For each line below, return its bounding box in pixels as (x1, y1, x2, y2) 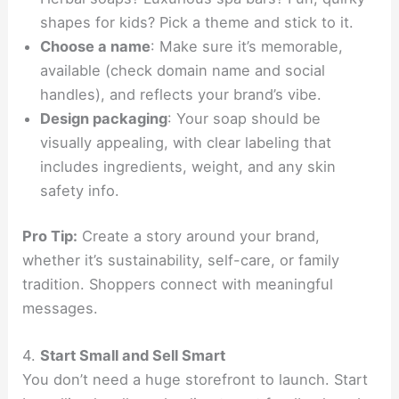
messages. (22, 299, 99, 318)
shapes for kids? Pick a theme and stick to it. (40, 12, 354, 31)
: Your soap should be (167, 109, 322, 127)
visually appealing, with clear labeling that (40, 133, 332, 151)
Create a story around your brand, (77, 227, 321, 246)
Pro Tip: (22, 227, 78, 246)
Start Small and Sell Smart (40, 346, 226, 365)
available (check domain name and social (40, 61, 326, 79)
